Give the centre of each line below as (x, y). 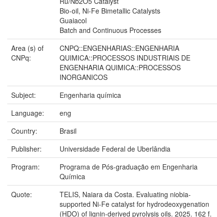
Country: (25, 131)
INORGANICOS (84, 77)
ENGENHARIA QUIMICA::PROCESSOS (120, 67)
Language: (29, 113)
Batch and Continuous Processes (110, 30)
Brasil (68, 131)
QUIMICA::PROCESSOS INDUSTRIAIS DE (125, 57)
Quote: (23, 194)
